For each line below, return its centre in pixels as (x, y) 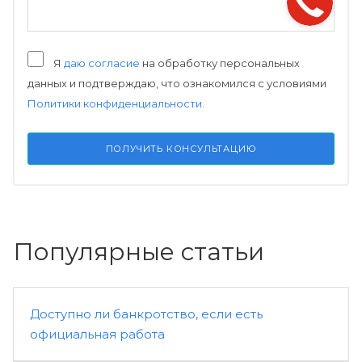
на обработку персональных (220, 63)
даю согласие (102, 63)
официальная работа (97, 334)
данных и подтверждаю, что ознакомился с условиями (177, 83)
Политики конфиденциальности (115, 103)
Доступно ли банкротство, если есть (146, 314)
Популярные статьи (139, 252)
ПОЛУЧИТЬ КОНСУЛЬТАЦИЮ (181, 149)
